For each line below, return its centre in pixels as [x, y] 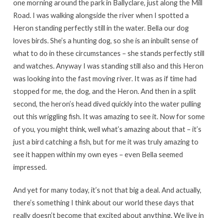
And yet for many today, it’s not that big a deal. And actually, [107, 190]
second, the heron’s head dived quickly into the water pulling [107, 104]
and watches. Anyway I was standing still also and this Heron [108, 66]
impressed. [30, 167]
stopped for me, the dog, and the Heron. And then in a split [104, 91]
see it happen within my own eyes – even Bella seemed [98, 154]
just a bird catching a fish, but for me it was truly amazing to [106, 142]
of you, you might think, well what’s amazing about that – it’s [107, 129]
